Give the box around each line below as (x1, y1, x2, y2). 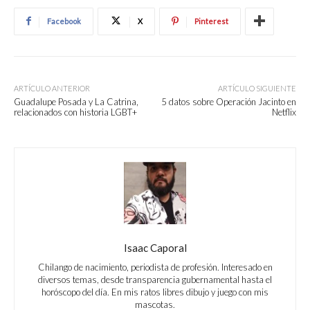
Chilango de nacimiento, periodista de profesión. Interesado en (37, 261, 273, 273)
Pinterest (194, 16, 228, 26)
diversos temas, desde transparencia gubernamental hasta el (38, 273, 272, 285)
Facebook (47, 16, 81, 26)
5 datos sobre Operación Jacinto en (161, 95, 296, 107)
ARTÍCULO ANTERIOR (14, 83, 90, 93)
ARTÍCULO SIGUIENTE (217, 83, 296, 93)
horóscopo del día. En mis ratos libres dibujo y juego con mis (42, 286, 268, 298)
